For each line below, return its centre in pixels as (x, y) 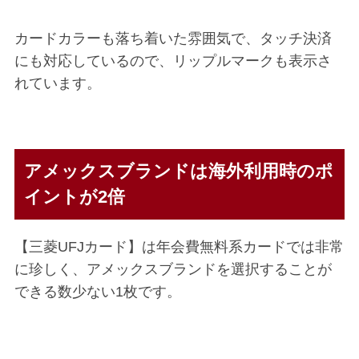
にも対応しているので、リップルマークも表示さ (173, 61)
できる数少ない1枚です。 (97, 291)
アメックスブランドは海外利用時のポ (178, 171)
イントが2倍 (74, 196)
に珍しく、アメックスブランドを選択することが (173, 269)
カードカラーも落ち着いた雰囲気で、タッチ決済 (173, 38)
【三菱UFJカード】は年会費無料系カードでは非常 (179, 246)
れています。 (57, 83)
